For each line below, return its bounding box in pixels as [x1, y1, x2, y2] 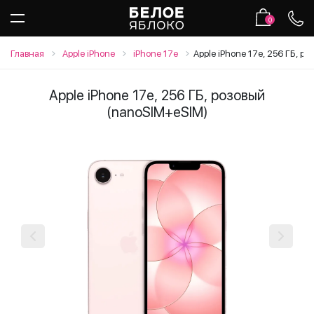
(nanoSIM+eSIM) [107, 104, 207, 121]
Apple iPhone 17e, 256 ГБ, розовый [49, 87, 265, 104]
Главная [11, 48, 44, 59]
